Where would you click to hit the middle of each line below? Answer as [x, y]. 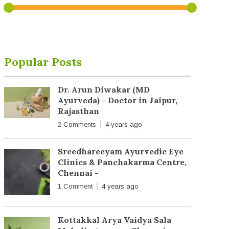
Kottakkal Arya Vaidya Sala [114, 220]
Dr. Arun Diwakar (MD [104, 90]
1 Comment [75, 187]
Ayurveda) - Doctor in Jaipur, [117, 100]
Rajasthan [78, 111]
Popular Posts [43, 62]
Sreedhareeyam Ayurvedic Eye [120, 152]
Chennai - [78, 173]
